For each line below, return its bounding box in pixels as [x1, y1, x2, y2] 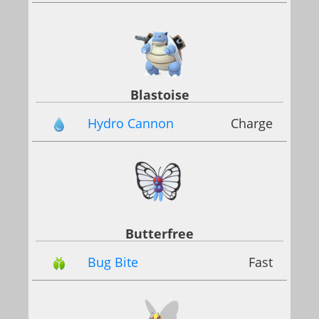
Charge [231, 114, 273, 132]
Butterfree [125, 225, 194, 243]
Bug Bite [88, 253, 138, 271]
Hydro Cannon [88, 114, 174, 132]
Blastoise [130, 85, 189, 103]
